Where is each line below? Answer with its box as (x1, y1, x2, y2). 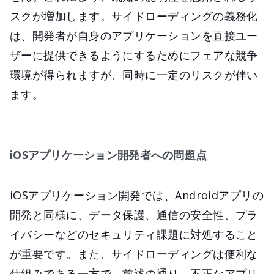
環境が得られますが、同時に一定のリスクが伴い (10, 67, 258, 82)
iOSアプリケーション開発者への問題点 (10, 147, 207, 162)
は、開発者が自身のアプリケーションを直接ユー (10, 28, 258, 43)
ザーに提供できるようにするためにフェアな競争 (10, 47, 258, 62)
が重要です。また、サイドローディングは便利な (10, 246, 258, 261)
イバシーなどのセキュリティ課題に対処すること (10, 226, 258, 242)
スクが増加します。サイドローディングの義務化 (10, 8, 258, 23)
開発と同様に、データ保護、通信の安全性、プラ (10, 207, 258, 222)
